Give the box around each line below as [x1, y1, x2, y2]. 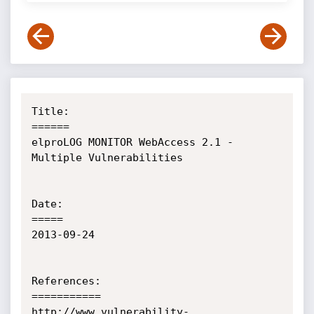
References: [31, 275, 101, 287]
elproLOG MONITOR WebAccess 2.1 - [31, 136, 233, 149]
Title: [31, 105, 69, 118]
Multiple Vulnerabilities [31, 151, 183, 164]
